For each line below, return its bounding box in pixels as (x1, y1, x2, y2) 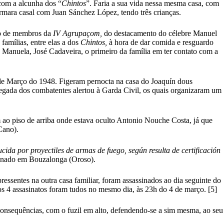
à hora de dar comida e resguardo (109, 37, 213, 46)
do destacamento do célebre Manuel (104, 28, 217, 37)
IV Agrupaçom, (53, 28, 104, 37)
